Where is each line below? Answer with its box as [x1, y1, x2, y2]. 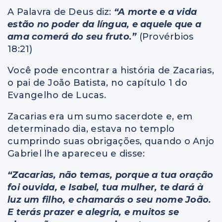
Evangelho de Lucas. [7, 90, 106, 101]
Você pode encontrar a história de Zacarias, [7, 65, 214, 76]
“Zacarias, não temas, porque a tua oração [7, 169, 214, 181]
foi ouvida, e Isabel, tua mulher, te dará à [7, 182, 203, 193]
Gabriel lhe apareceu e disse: [7, 148, 145, 160]
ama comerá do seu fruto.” [7, 31, 137, 43]
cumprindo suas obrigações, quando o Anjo [7, 136, 214, 147]
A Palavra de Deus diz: [7, 6, 114, 18]
